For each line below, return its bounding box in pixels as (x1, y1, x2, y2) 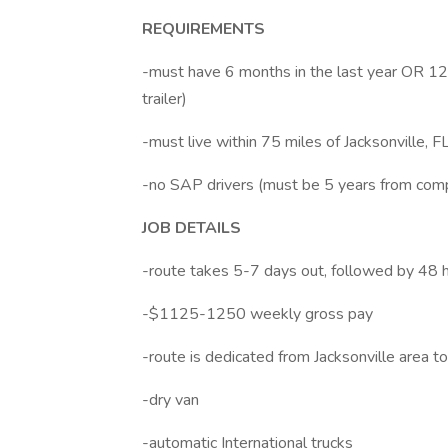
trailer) (142, 88, 187, 110)
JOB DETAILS (142, 217, 241, 239)
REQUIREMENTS (142, 18, 265, 40)
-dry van (142, 389, 203, 411)
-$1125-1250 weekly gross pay (142, 303, 373, 325)
